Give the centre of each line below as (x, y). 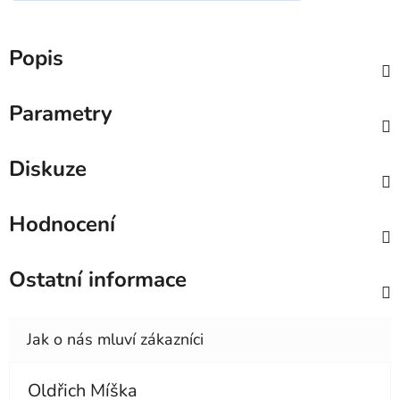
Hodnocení (62, 225)
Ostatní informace (98, 280)
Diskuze (48, 169)
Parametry (61, 114)
